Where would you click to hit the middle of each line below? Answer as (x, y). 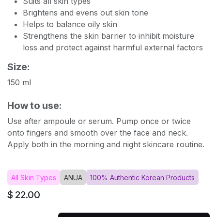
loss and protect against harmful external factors (113, 47)
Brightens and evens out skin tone (85, 12)
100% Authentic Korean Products (142, 177)
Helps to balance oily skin (70, 24)
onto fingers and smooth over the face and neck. (98, 132)
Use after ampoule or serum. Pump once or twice (99, 121)
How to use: (34, 105)
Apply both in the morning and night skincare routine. (106, 144)
